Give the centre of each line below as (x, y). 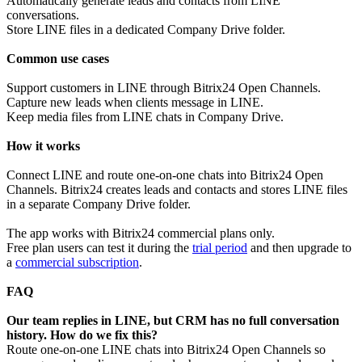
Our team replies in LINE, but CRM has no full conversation (173, 321)
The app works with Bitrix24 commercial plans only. (141, 234)
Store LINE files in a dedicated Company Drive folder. (146, 30)
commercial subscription (77, 263)
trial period (220, 248)
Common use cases (58, 59)
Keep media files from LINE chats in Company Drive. (145, 117)
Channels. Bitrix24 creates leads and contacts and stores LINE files (177, 190)
